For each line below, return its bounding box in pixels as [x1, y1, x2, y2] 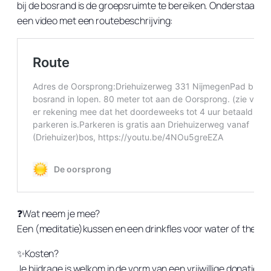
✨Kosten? [17, 246, 59, 260]
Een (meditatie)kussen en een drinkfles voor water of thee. [17, 221, 264, 235]
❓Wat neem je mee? [17, 206, 100, 220]
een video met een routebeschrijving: [17, 13, 174, 27]
